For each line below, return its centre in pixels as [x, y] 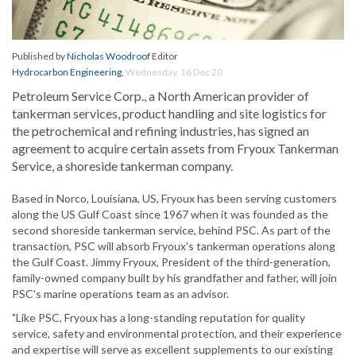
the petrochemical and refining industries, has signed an [161, 131]
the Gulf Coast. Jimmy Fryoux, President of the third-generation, [171, 262]
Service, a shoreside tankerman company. [122, 166]
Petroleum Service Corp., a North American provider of [161, 96]
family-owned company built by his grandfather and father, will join [174, 278]
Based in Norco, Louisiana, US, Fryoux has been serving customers [174, 199]
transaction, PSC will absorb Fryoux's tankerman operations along [174, 246]
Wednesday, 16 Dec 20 [174, 72]
